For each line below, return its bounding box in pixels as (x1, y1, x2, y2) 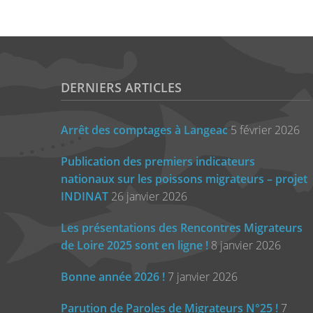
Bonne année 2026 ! (61, 269, 165, 285)
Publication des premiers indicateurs (61, 154, 255, 170)
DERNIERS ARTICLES (61, 79, 182, 96)
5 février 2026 (231, 122, 300, 138)
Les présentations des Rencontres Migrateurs (61, 220, 303, 236)
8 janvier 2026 (211, 238, 281, 254)
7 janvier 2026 (168, 269, 238, 285)
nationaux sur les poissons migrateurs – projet (61, 171, 307, 187)
